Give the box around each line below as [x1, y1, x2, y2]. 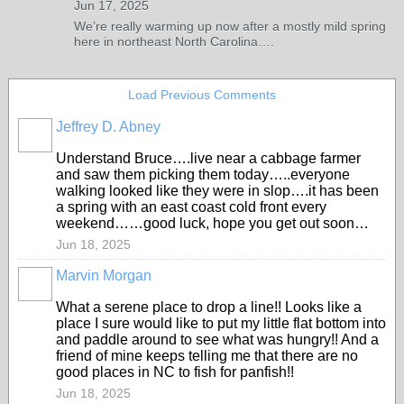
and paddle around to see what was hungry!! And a [56, 332, 379, 347]
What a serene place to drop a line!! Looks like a [56, 299, 362, 315]
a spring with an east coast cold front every [56, 199, 326, 215]
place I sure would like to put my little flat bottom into [56, 316, 386, 331]
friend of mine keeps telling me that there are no [56, 348, 358, 363]
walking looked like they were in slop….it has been [56, 183, 379, 198]
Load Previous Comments [128, 87, 276, 102]
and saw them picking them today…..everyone [56, 167, 350, 182]
